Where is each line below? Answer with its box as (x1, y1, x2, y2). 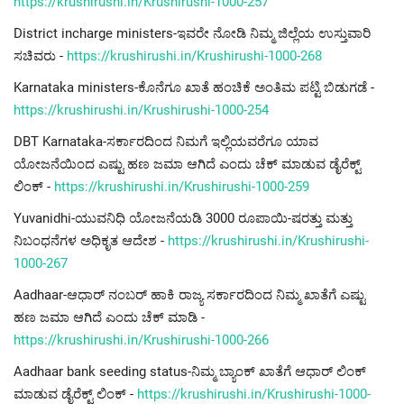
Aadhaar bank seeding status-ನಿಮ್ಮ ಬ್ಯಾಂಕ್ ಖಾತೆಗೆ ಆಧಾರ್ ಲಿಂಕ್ (14, 363, 366, 381)
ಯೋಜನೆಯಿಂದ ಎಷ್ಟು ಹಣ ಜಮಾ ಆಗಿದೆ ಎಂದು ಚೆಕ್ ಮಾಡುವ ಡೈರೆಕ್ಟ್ (14, 156, 361, 173)
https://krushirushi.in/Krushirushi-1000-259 (54, 179, 309, 196)
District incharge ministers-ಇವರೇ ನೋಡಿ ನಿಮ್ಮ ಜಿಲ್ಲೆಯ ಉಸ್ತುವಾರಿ (14, 25, 371, 42)
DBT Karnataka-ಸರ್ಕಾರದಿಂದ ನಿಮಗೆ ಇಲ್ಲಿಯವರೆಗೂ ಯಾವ (14, 133, 318, 151)
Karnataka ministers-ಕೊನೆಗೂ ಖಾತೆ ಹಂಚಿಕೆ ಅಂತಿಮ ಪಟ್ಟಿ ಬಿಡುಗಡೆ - (14, 79, 374, 96)
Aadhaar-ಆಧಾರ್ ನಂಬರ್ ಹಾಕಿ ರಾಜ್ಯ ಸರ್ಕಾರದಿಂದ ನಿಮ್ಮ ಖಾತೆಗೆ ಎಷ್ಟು (14, 287, 365, 304)
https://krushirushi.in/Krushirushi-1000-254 (14, 102, 269, 119)
